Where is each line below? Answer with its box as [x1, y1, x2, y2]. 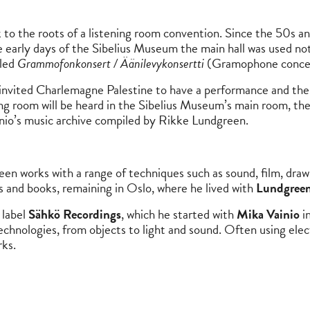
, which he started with [121, 204, 237, 224]
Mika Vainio [237, 204, 300, 224]
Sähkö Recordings [28, 204, 121, 224]
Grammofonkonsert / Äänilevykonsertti [17, 53, 204, 73]
